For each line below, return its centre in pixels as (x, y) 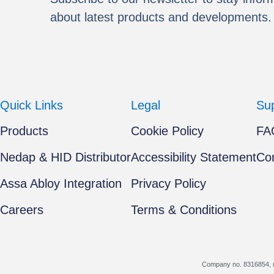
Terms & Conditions (184, 210)
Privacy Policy (168, 184)
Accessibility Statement (194, 157)
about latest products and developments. (161, 17)
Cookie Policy (167, 131)
